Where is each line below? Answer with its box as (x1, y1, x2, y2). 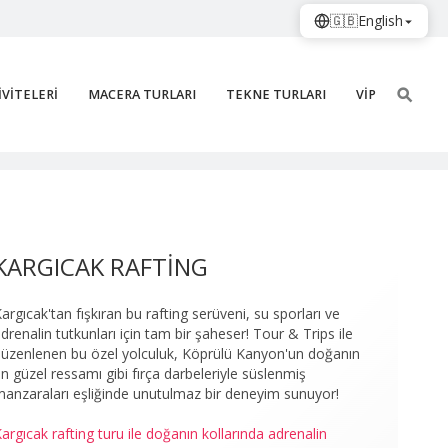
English (358, 11, 403, 30)
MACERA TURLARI (88, 86, 196, 103)
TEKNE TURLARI (226, 86, 326, 103)
